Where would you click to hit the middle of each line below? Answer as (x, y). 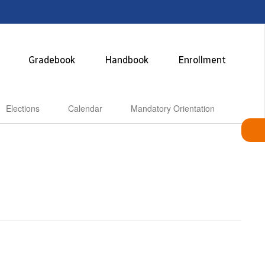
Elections (22, 108)
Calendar (85, 108)
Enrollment (202, 60)
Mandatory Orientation (172, 108)
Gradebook (51, 60)
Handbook (126, 60)
